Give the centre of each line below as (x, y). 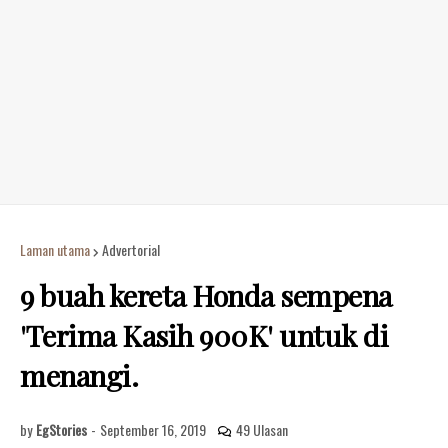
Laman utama (55, 249)
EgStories (61, 429)
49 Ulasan (262, 429)
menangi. (79, 375)
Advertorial (131, 249)
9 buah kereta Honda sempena (206, 295)
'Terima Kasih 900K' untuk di (204, 335)
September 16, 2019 (153, 429)
